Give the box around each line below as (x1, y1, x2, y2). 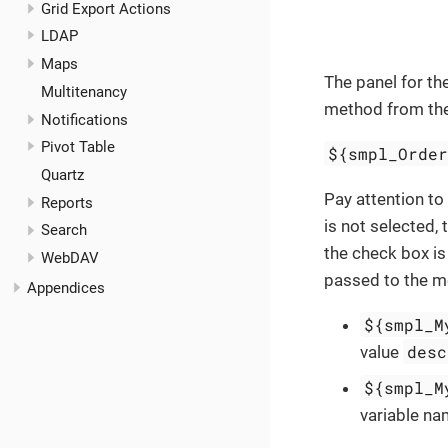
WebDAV (40, 249, 99, 268)
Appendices (27, 279, 105, 298)
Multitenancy (40, 82, 127, 101)
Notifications (40, 110, 128, 129)
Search (40, 221, 87, 240)
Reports (40, 193, 93, 212)
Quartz (40, 166, 84, 184)
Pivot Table (40, 138, 115, 157)
